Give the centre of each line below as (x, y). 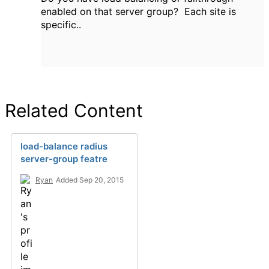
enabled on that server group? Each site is (138, 11)
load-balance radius (64, 146)
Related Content (74, 110)
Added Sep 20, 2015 (90, 180)
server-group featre (64, 159)
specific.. (61, 25)
